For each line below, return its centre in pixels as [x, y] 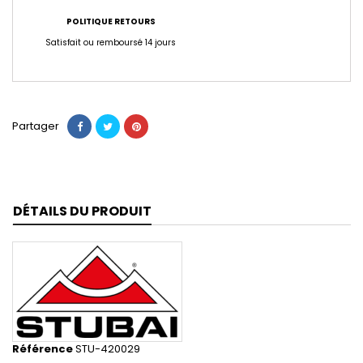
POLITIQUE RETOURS [111, 22]
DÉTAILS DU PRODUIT [82, 211]
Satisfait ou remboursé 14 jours [111, 43]
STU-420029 [108, 349]
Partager [36, 126]
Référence [43, 349]
